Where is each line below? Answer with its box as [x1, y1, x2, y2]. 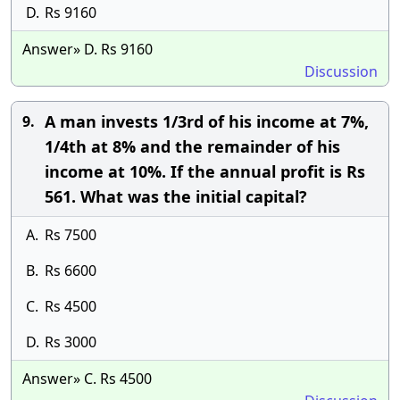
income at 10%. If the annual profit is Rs [45, 161, 365, 182]
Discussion [304, 62, 378, 81]
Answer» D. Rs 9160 [22, 39, 153, 59]
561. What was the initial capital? [45, 186, 307, 207]
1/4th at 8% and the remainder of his [45, 136, 340, 157]
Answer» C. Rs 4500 [22, 369, 152, 388]
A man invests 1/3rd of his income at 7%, [45, 111, 369, 132]
